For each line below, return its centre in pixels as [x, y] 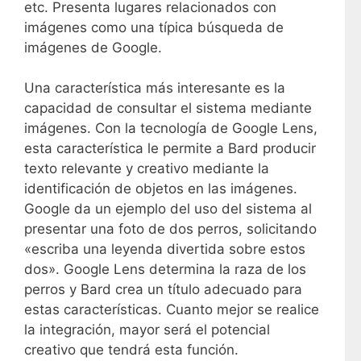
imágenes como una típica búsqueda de [154, 27]
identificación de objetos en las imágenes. [161, 189]
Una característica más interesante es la [155, 88]
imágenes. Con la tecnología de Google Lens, [171, 129]
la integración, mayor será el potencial [147, 330]
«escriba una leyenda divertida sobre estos [165, 249]
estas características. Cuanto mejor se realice [172, 310]
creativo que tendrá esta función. [131, 350]
